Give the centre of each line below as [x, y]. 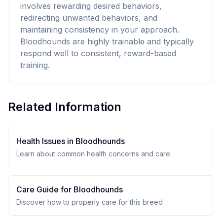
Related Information [65, 107]
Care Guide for [45, 189]
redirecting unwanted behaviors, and [89, 18]
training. [35, 65]
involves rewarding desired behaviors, [91, 6]
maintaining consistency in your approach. [100, 30]
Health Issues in [46, 141]
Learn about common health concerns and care [93, 154]
